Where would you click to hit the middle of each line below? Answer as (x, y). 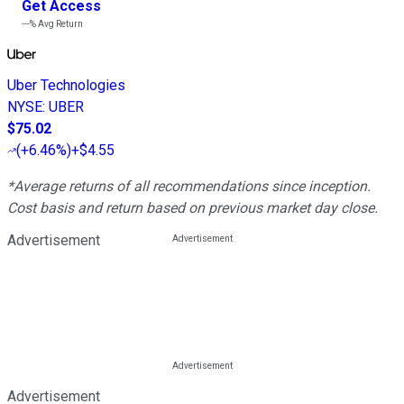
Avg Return (60, 23)
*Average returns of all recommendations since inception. (189, 186)
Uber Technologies (66, 85)
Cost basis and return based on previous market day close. (193, 207)
